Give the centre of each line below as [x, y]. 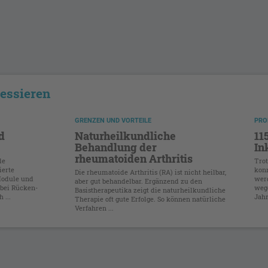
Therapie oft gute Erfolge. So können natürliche [150, 199]
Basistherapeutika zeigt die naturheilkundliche [150, 190]
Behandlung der [116, 147]
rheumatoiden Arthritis [134, 158]
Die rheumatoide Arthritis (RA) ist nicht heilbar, [151, 172]
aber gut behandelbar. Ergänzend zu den [139, 181]
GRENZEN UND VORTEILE [113, 120]
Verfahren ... [95, 208]
